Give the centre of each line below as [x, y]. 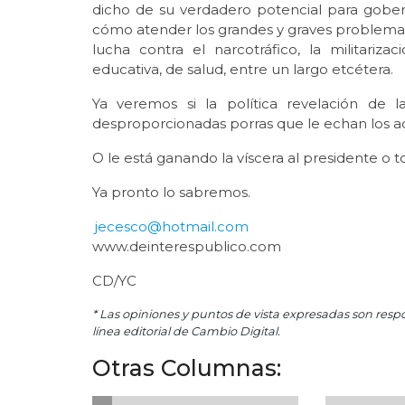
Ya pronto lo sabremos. [171, 192]
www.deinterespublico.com [187, 246]
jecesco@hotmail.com [172, 226]
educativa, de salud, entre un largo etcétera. [243, 69]
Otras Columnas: [187, 367]
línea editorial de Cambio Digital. [186, 331]
